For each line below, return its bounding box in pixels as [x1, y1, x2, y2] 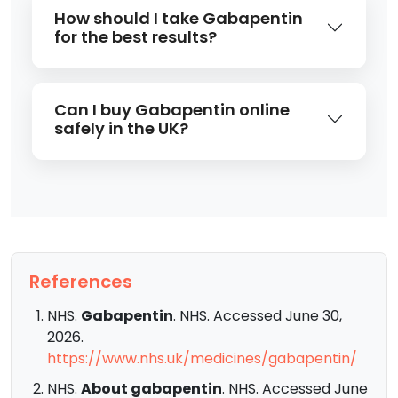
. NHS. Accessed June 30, [173, 305, 342, 326]
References [29, 268, 132, 294]
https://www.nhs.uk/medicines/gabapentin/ [47, 347, 357, 369]
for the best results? [54, 25, 217, 48]
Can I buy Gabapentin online [54, 98, 290, 121]
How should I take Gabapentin [54, 6, 303, 29]
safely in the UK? [54, 116, 188, 139]
